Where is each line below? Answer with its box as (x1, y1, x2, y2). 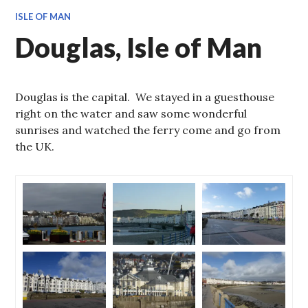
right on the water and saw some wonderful (15, 107, 247, 120)
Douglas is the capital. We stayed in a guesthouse (15, 90, 275, 104)
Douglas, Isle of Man (15, 32, 263, 63)
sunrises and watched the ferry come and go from (15, 123, 281, 137)
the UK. (15, 140, 55, 153)
